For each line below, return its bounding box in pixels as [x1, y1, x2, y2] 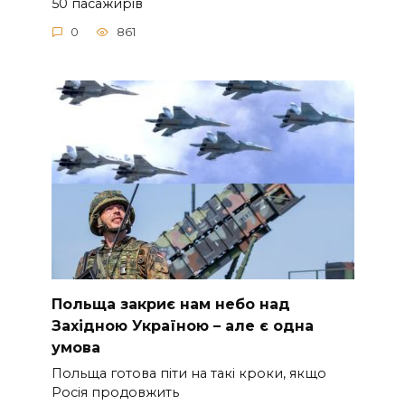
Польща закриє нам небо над [51, 295, 290, 313]
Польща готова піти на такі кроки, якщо [51, 365, 326, 382]
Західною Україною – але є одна [51, 316, 314, 334]
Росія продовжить [51, 384, 179, 401]
